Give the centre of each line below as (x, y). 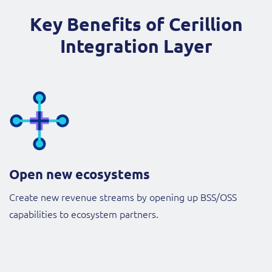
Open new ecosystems (80, 174)
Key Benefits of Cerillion (136, 24)
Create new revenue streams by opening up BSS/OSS (123, 197)
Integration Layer (136, 46)
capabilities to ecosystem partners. (84, 214)
